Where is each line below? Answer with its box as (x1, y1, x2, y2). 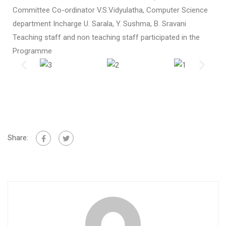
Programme (13, 46, 52, 55)
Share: (8, 133, 28, 142)
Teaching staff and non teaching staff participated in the (13, 33, 200, 42)
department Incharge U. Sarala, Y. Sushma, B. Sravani (13, 19, 186, 28)
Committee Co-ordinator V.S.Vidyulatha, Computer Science (13, 6, 208, 15)
